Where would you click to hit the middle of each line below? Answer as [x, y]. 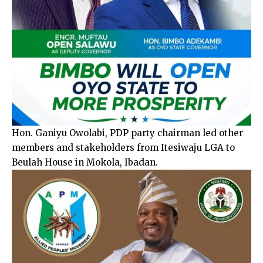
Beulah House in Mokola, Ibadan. [85, 163]
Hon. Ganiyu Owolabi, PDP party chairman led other [127, 133]
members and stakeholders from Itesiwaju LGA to [123, 148]
